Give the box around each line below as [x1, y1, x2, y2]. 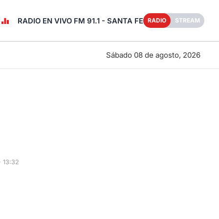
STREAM [175, 17, 200, 24]
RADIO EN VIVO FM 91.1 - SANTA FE [18, 16, 143, 25]
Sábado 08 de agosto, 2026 [106, 50, 200, 60]
